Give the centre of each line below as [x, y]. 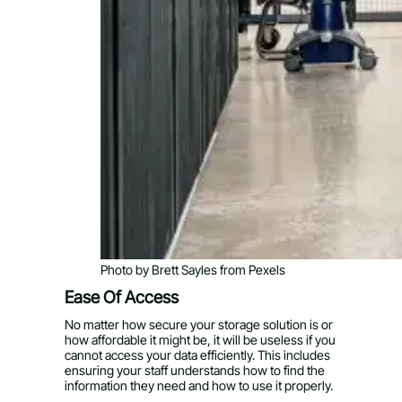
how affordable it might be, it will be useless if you [200, 340]
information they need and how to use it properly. [200, 386]
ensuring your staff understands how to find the [195, 371]
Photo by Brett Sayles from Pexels [193, 269]
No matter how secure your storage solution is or [199, 325]
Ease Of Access [122, 297]
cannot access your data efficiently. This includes [197, 355]
